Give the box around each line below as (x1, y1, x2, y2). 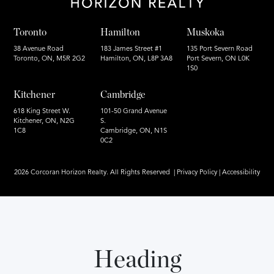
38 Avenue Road (13, 46, 64, 53)
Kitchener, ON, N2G (13, 118, 75, 125)
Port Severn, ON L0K (187, 56, 250, 63)
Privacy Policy (177, 169, 217, 177)
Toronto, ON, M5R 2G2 (13, 56, 86, 63)
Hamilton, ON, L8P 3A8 (100, 56, 172, 63)
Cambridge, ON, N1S (100, 128, 167, 135)
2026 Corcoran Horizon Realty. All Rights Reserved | (14, 169, 177, 177)
